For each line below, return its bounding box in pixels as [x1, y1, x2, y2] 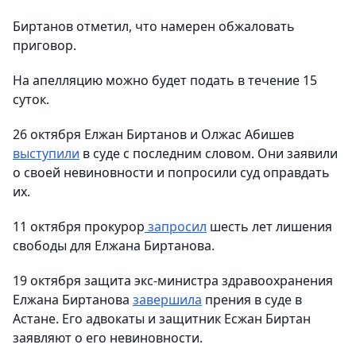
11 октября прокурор [13, 217, 145, 235]
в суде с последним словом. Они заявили [79, 144, 338, 162]
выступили [13, 144, 79, 162]
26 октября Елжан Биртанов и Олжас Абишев [13, 125, 294, 143]
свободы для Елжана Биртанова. [13, 236, 215, 254]
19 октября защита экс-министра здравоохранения [13, 271, 333, 289]
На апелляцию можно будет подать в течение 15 [13, 71, 317, 89]
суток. [13, 90, 49, 108]
